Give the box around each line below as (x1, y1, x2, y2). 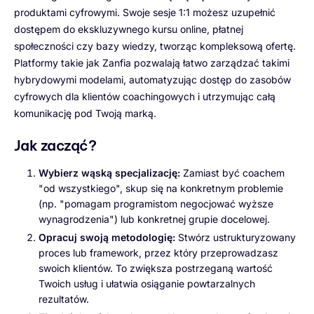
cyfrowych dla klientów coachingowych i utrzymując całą (14, 90, 275, 102)
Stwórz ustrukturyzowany (175, 231, 296, 244)
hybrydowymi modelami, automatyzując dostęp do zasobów (14, 73, 291, 86)
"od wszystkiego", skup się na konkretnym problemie (39, 182, 283, 194)
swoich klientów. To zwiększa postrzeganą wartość (39, 262, 273, 275)
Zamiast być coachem (180, 166, 285, 179)
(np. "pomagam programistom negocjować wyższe (39, 197, 273, 210)
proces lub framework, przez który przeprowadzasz (39, 247, 278, 259)
